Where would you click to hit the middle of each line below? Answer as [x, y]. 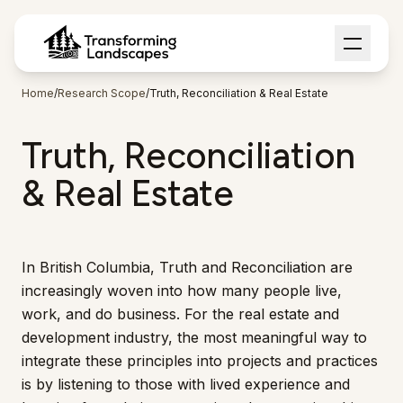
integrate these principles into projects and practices [200, 361]
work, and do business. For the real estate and [180, 314]
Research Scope [102, 93]
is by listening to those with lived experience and [186, 384]
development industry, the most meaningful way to [194, 337]
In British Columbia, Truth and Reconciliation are [187, 267]
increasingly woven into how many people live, [182, 291]
